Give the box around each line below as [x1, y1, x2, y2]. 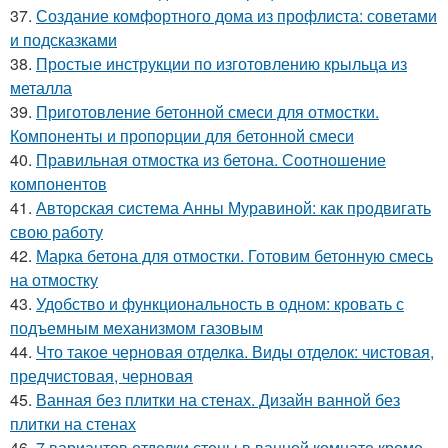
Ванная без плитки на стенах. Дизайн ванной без [36, 388, 400, 412]
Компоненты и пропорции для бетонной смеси [10, 124, 354, 148]
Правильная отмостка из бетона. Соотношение [36, 148, 386, 172]
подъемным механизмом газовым [10, 316, 263, 340]
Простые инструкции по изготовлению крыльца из [36, 52, 407, 76]
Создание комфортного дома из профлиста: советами [36, 4, 437, 28]
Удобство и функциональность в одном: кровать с [36, 292, 404, 316]
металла [10, 76, 72, 100]
